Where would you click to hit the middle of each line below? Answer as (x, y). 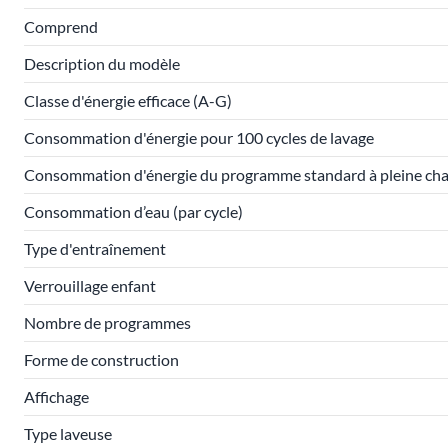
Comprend (61, 26)
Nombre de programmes (107, 322)
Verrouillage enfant (90, 285)
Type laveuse (68, 433)
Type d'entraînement (95, 248)
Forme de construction (101, 359)
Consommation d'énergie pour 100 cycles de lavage (199, 137)
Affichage (56, 396)
